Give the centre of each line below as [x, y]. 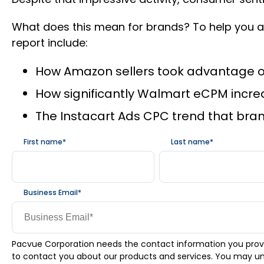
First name [43, 141]
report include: [50, 42]
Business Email [51, 192]
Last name [190, 141]
